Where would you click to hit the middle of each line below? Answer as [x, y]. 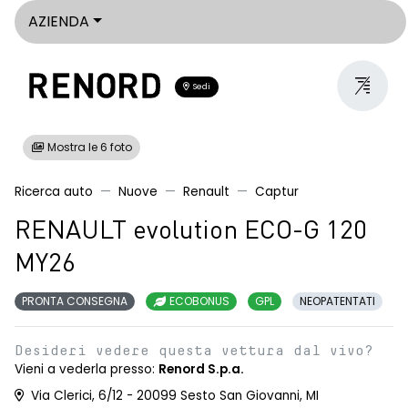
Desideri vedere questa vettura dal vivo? [194, 351]
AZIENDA [59, 21]
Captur [277, 192]
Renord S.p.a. [201, 369]
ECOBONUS [198, 301]
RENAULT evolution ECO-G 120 [191, 232]
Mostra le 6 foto [88, 147]
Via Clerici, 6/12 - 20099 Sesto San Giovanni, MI [173, 396]
